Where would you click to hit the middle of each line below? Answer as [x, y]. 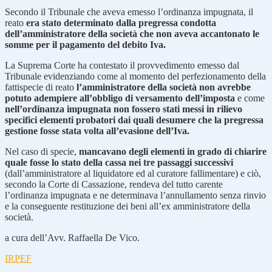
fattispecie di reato [39, 87]
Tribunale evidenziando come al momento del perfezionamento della [135, 76]
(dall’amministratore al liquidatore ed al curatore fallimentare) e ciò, [133, 173]
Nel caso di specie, [42, 151]
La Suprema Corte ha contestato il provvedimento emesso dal [122, 65]
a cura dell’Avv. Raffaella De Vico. [72, 237]
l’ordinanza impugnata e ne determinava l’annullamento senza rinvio [135, 195]
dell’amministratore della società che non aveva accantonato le [132, 33]
